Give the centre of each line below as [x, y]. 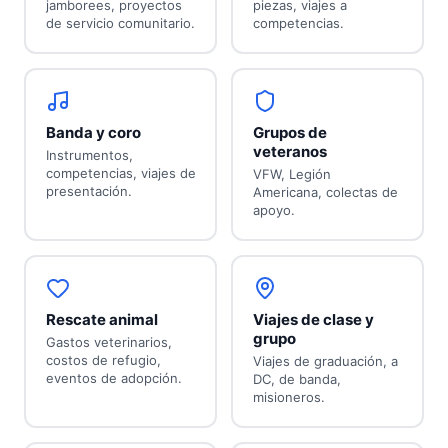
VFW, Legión [291, 174]
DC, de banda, [296, 379]
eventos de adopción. [113, 378]
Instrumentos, [89, 155]
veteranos [289, 152]
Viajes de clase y [313, 320]
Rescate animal [101, 320]
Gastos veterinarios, [108, 342]
